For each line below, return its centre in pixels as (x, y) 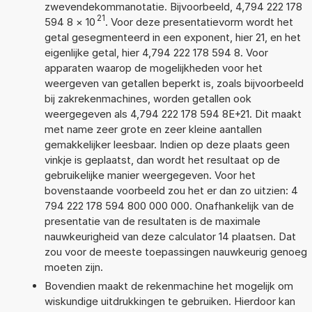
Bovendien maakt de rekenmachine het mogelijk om (169, 286)
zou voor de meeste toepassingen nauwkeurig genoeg (175, 251)
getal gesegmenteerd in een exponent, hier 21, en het (172, 37)
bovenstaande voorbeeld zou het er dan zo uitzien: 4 (171, 190)
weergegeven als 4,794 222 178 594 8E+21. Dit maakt (173, 114)
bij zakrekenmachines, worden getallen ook (148, 98)
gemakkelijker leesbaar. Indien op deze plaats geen (167, 144)
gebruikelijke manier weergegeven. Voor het (150, 175)
